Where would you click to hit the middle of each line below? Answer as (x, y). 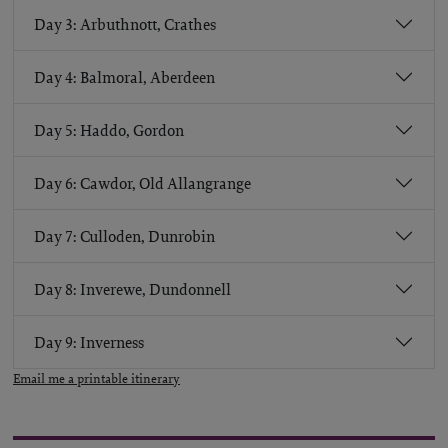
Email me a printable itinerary (96, 378)
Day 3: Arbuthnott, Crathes (125, 24)
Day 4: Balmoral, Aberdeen (124, 77)
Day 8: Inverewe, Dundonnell (132, 289)
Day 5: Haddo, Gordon (109, 130)
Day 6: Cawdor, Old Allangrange (142, 183)
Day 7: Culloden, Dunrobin (124, 236)
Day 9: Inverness (89, 342)
